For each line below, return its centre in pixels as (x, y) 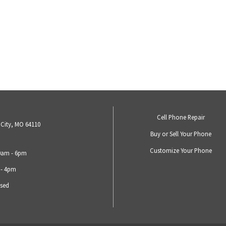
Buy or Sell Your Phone (181, 134)
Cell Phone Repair (181, 117)
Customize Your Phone (181, 151)
